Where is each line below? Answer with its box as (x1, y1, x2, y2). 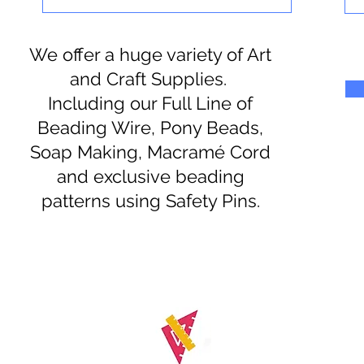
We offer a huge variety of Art (29, 43, 271, 65)
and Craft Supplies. (69, 67, 232, 89)
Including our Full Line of (48, 92, 253, 114)
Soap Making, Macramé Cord (30, 141, 271, 162)
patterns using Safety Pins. (41, 189, 260, 211)
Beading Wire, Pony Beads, (37, 116, 263, 138)
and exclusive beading (56, 165, 245, 187)
